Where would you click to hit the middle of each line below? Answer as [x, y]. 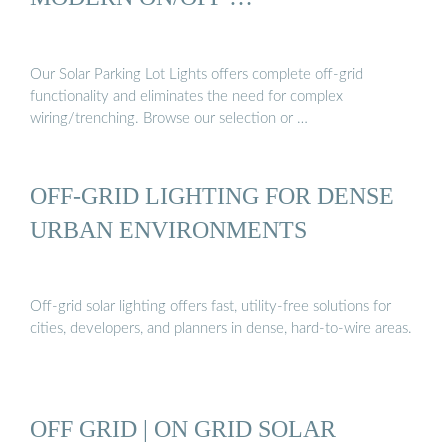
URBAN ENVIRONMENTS [168, 229]
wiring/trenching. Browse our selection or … [169, 118]
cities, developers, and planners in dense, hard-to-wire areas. [221, 329]
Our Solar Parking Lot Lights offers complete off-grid [196, 74]
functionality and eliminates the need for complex [186, 96]
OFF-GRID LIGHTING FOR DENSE [212, 195]
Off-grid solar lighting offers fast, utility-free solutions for [210, 307]
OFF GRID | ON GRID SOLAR [183, 428]
